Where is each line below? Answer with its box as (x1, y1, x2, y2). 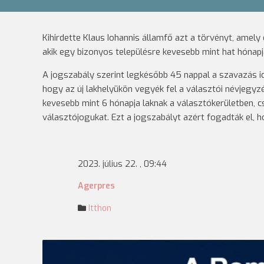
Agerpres (78, 180, 115, 192)
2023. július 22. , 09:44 (78, 159, 167, 170)
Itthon (88, 203, 111, 214)
